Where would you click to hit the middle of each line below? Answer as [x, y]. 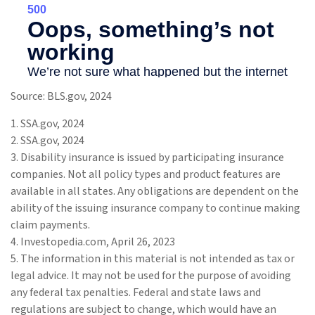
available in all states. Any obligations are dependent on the [155, 192]
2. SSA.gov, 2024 [47, 141]
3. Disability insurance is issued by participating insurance [147, 158]
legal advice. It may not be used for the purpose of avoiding [151, 276]
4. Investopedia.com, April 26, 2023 [93, 242]
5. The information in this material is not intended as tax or [153, 259]
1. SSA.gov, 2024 [47, 124]
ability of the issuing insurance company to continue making [155, 208]
